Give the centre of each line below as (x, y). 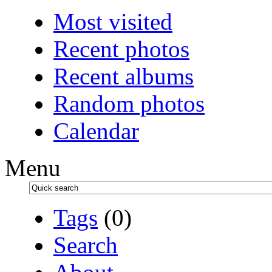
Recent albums (124, 76)
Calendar (96, 131)
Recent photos (121, 49)
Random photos (129, 103)
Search (86, 245)
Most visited (113, 21)
